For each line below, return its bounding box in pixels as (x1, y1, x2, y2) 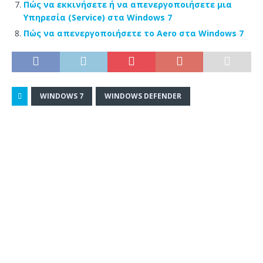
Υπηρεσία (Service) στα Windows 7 (23, 11, 172, 23)
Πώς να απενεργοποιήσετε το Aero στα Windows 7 (23, 27, 244, 39)
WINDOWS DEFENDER (104, 90, 181, 101)
